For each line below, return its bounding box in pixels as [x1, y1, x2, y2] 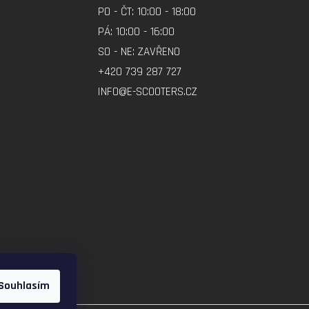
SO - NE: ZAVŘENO [98, 44, 180, 60]
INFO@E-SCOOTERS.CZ [98, 84, 197, 100]
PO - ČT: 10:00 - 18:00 [98, 4, 196, 20]
